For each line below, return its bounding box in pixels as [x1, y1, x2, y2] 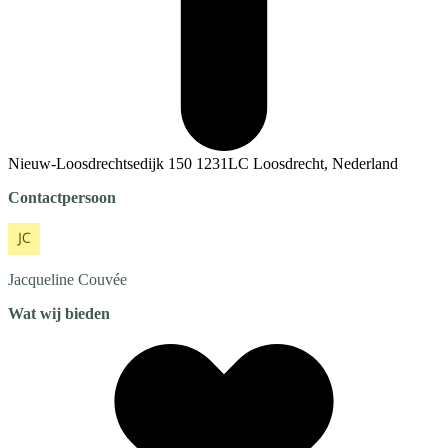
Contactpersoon [8, 188, 116, 206]
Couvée [78, 270, 127, 288]
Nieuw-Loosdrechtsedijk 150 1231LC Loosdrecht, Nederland [8, 154, 398, 172]
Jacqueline [8, 270, 74, 288]
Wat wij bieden [8, 304, 110, 322]
